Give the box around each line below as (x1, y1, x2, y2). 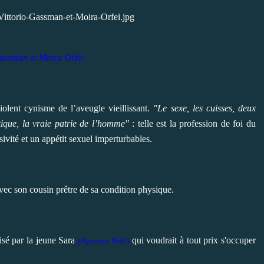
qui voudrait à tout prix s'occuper (128, 235, 256, 245)
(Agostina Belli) (78, 236, 129, 245)
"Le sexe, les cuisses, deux (153, 103, 256, 113)
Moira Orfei (39, 52, 84, 62)
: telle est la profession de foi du (128, 118, 256, 128)
